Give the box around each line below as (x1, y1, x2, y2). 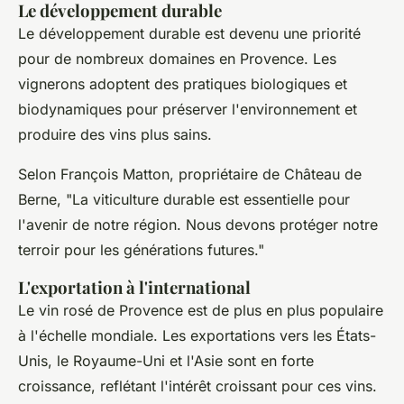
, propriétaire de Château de (170, 164, 362, 183)
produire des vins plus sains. (18, 124, 212, 143)
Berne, (18, 189, 66, 208)
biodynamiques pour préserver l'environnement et (18, 99, 357, 118)
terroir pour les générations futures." (18, 240, 264, 259)
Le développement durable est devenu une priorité (18, 23, 361, 42)
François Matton (60, 164, 170, 183)
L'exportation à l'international (18, 275, 251, 298)
